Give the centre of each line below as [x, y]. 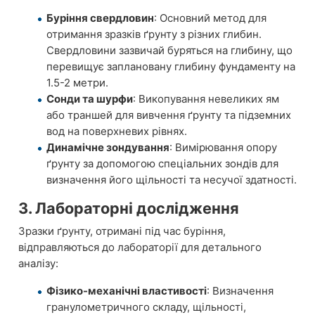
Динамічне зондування [108, 147]
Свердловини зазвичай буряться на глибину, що [169, 50]
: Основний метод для [210, 18]
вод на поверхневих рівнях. [117, 131]
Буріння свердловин [100, 18]
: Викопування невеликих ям [206, 98]
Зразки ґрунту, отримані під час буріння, [122, 231]
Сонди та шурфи [90, 98]
